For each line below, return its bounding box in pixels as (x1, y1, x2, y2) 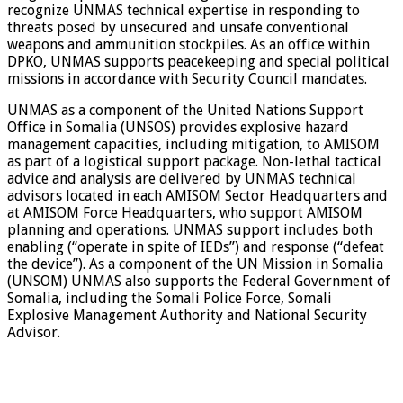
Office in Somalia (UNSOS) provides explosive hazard (7, 119, 349, 137)
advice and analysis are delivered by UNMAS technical (7, 170, 356, 188)
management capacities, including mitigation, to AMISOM (7, 136, 380, 154)
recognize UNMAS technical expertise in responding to (7, 2, 360, 20)
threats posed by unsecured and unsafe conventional (7, 19, 349, 37)
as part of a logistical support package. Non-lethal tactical (7, 153, 381, 171)
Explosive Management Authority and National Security (7, 307, 367, 325)
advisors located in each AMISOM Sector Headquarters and (7, 187, 388, 205)
